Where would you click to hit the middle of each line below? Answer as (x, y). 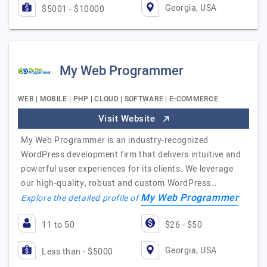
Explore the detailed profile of (81, 198)
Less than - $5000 (77, 252)
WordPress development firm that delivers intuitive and (131, 155)
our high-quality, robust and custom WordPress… (119, 183)
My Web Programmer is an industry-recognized (115, 140)
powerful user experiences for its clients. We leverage (127, 169)
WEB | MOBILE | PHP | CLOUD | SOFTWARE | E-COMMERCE (118, 99)
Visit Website (128, 119)
